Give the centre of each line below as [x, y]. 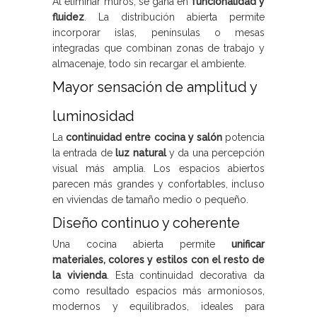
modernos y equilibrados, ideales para [158, 306]
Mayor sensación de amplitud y [155, 87]
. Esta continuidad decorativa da [186, 275]
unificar [248, 244]
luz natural [141, 153]
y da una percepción [215, 153]
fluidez [68, 17]
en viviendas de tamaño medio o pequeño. [150, 200]
